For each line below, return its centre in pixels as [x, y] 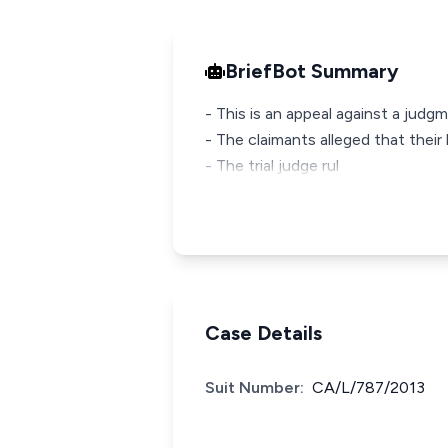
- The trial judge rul [272, 165]
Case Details [263, 333]
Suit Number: [254, 387]
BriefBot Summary [312, 71]
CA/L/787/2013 [368, 387]
